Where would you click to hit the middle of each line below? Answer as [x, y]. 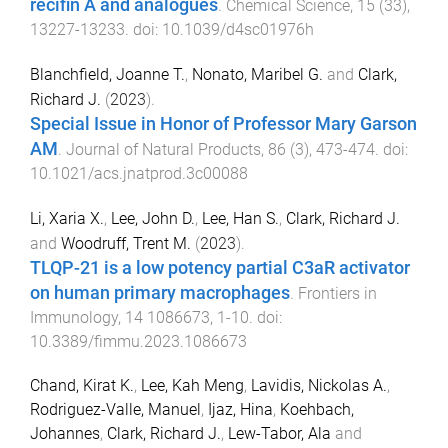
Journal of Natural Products [163, 149]
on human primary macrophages [160, 292]
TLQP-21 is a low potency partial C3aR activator [220, 267]
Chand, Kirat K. [82, 386]
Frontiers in [337, 293]
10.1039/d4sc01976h [238, 30]
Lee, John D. [153, 218]
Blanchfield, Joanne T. [107, 74]
